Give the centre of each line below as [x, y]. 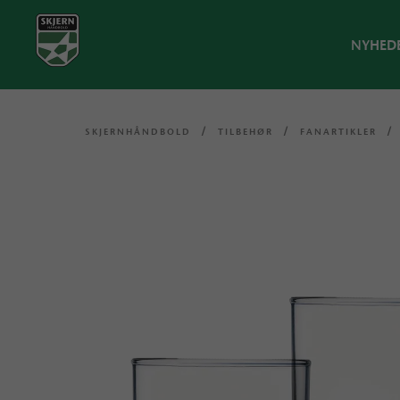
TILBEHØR [246, 132]
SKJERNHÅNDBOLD [138, 132]
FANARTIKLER [339, 132]
